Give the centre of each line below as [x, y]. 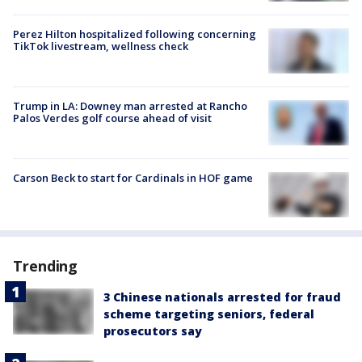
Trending [46, 266]
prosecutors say [153, 331]
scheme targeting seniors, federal [209, 314]
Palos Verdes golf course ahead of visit [112, 118]
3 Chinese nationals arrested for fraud [222, 297]
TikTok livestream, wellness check [101, 46]
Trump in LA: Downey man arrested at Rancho [130, 105]
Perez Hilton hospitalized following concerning [135, 34]
